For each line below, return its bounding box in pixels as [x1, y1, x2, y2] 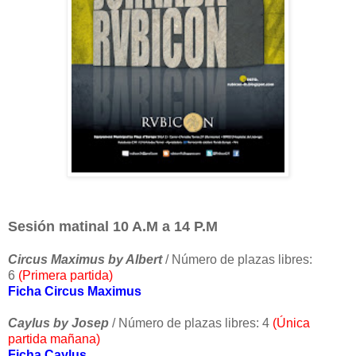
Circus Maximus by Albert [8, 253, 162, 267]
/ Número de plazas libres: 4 [112, 316, 269, 331]
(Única [269, 316, 310, 331]
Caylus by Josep [8, 316, 109, 331]
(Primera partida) [18, 269, 113, 283]
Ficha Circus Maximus [8, 284, 141, 299]
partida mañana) [8, 332, 100, 346]
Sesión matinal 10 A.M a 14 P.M [8, 219, 218, 235]
